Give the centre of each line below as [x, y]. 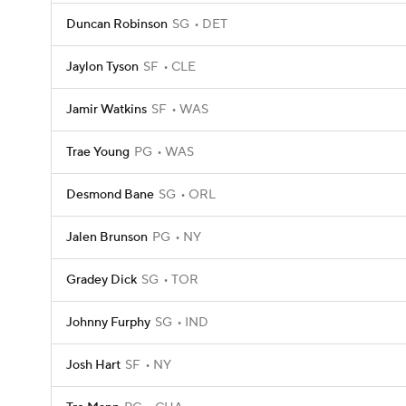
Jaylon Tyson [102, 67]
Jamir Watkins [106, 110]
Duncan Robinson [117, 24]
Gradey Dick [101, 280]
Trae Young [98, 152]
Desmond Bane [110, 195]
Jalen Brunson [107, 237]
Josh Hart [93, 365]
